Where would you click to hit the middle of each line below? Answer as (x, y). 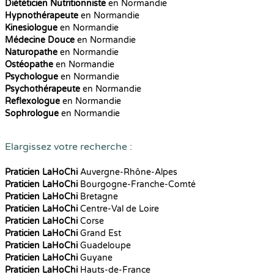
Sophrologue (32, 113)
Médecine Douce (40, 40)
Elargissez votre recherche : (68, 147)
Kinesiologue (31, 28)
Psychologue (31, 77)
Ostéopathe (29, 65)
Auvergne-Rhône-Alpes (128, 172)
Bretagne (98, 197)
